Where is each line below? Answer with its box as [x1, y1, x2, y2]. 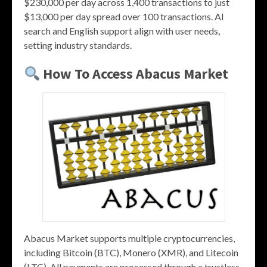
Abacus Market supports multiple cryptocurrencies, [24, 232, 235, 244]
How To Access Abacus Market [40, 64, 229, 83]
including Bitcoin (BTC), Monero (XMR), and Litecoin [24, 247, 238, 259]
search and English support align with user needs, [24, 25, 220, 37]
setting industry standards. [24, 39, 132, 51]
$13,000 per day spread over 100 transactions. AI [24, 11, 224, 23]
